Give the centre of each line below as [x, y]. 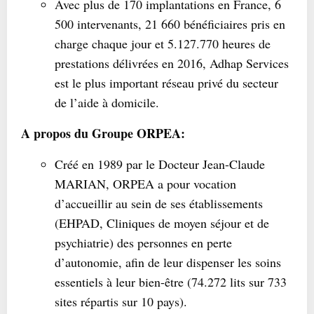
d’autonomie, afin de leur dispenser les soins [168, 262]
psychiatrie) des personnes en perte [143, 243]
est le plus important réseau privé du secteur [166, 83]
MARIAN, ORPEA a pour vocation [145, 184]
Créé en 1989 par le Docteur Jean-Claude [160, 164]
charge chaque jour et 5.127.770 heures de [163, 43]
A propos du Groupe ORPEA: [103, 133]
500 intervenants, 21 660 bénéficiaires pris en [170, 24]
